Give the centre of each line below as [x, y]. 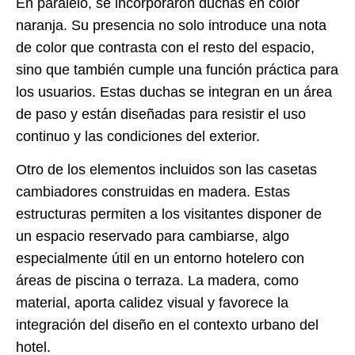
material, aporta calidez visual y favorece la [152, 302]
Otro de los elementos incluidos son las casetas [166, 169]
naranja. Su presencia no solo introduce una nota [171, 25]
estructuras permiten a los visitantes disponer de [169, 214]
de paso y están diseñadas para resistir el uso [161, 114]
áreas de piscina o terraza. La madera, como [157, 280]
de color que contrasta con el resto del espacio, [165, 47]
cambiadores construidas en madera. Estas [153, 191]
